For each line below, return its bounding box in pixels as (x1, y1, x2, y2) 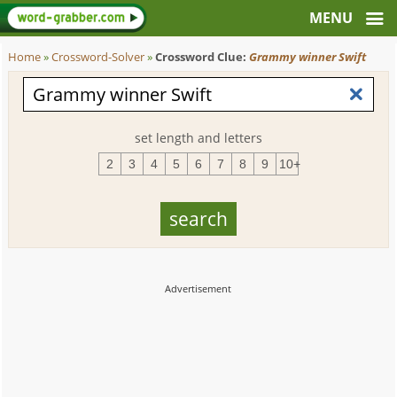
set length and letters (134, 129, 262, 146)
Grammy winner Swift (249, 50, 367, 65)
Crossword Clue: (155, 50, 250, 65)
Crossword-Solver (51, 50, 145, 65)
